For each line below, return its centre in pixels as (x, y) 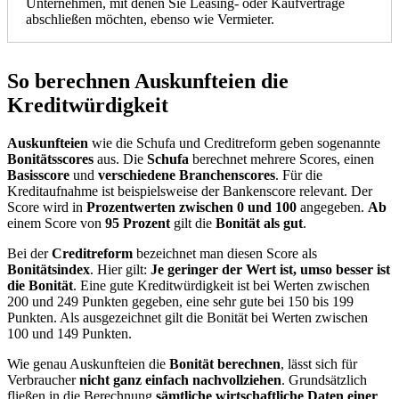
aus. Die (120, 159)
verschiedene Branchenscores (187, 175)
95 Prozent (138, 223)
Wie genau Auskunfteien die (88, 363)
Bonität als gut (259, 223)
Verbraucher (43, 379)
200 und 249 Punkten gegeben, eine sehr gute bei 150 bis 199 (180, 301)
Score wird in (47, 207)
